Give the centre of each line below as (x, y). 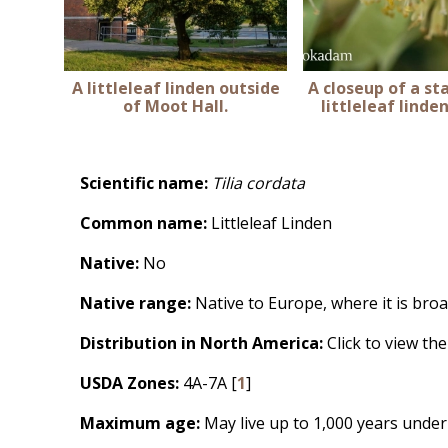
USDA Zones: (131, 382)
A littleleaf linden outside (175, 87)
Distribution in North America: (201, 342)
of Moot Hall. (176, 105)
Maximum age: (142, 422)
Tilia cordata (260, 182)
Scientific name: (144, 182)
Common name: (143, 222)
